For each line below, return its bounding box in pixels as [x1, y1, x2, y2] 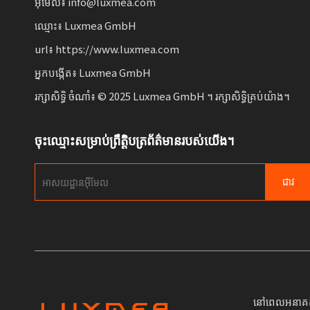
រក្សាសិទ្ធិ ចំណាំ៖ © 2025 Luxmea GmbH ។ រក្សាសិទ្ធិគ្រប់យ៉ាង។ [35, 88, 290, 103]
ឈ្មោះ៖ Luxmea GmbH [35, 17, 136, 33]
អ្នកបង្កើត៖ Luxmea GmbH [35, 64, 151, 80]
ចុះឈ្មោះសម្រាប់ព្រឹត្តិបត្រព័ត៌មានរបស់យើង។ [35, 131, 235, 149]
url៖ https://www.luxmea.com [35, 41, 179, 56]
